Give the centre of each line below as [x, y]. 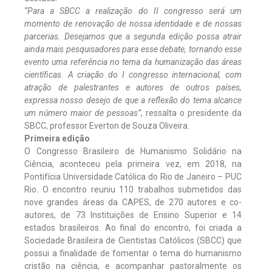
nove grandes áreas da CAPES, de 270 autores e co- [133, 202]
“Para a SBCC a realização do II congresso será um [133, 11]
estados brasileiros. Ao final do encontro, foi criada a [133, 227]
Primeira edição [57, 138]
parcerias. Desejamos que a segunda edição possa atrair [133, 36]
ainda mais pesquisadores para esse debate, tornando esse [133, 49]
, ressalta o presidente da [191, 113]
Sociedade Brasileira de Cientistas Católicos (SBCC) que [133, 240]
